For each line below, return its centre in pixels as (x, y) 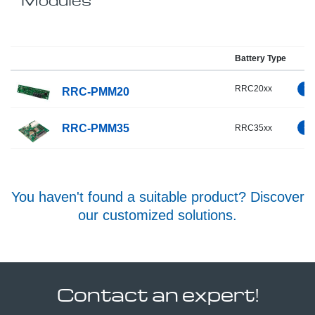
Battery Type (261, 58)
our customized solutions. (157, 215)
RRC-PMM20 (96, 91)
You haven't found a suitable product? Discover (157, 197)
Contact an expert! (157, 294)
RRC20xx (253, 88)
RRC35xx (253, 128)
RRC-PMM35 (96, 128)
